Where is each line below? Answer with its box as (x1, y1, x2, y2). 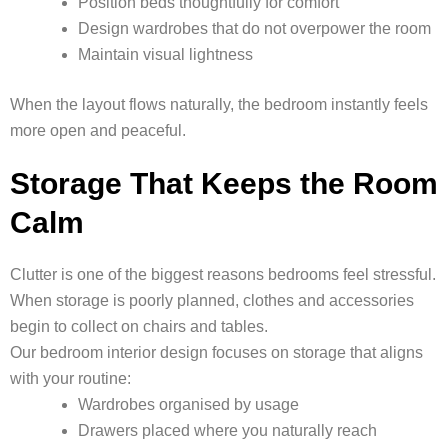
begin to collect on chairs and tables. (10, 318, 268, 336)
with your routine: (10, 370, 131, 388)
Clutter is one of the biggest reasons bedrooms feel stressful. (10, 266, 436, 284)
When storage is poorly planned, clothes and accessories (10, 292, 414, 310)
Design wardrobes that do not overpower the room (78, 20, 431, 38)
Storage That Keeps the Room (10, 167, 438, 201)
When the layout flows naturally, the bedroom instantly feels (10, 96, 428, 114)
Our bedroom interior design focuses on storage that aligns (10, 344, 423, 362)
